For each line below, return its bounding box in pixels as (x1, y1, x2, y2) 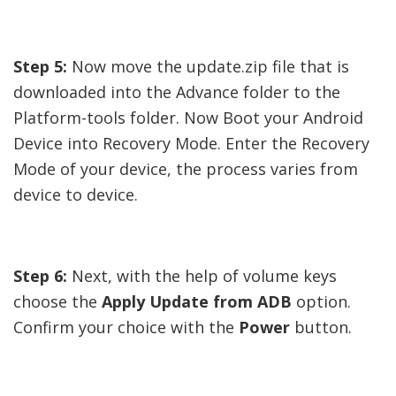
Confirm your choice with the (13, 316, 239, 338)
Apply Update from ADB (102, 290, 292, 312)
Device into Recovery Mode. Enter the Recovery (13, 132, 369, 154)
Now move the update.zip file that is (67, 55, 349, 77)
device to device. (13, 183, 138, 205)
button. (290, 316, 352, 338)
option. (292, 290, 351, 312)
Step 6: (13, 264, 67, 286)
